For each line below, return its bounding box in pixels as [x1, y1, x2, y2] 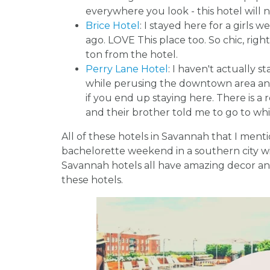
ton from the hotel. [86, 48, 178, 60]
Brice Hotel [86, 19, 140, 31]
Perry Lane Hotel [86, 63, 168, 75]
